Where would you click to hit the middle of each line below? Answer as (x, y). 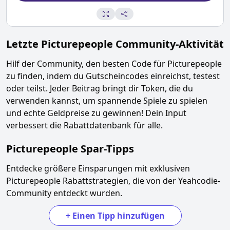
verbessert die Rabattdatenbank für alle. (84, 125)
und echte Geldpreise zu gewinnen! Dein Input (96, 113)
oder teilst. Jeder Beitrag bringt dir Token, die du (100, 88)
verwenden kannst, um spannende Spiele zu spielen (107, 101)
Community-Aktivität (168, 44)
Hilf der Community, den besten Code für (87, 64)
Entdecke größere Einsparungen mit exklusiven (98, 168)
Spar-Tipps (107, 149)
